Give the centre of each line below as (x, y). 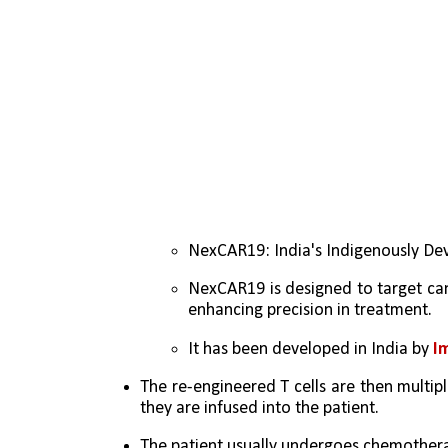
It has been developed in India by (308, 349)
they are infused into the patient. (261, 408)
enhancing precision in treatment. (310, 311)
